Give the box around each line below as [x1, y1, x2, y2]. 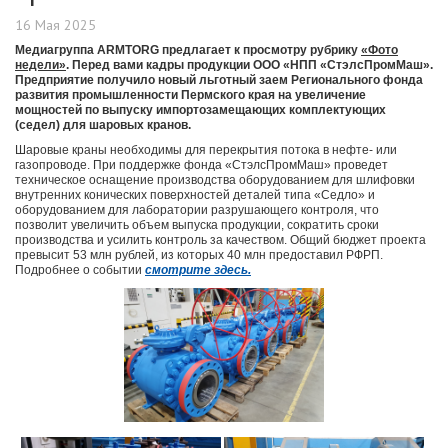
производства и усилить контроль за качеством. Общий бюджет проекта [15, 233, 426, 248]
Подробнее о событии [15, 263, 142, 278]
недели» [15, 58, 66, 73]
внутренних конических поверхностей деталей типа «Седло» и [15, 188, 375, 203]
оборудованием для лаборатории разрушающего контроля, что [15, 203, 379, 218]
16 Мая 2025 [15, 16, 96, 35]
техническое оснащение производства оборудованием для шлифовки [15, 173, 415, 188]
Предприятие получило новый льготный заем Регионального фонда [15, 73, 423, 88]
